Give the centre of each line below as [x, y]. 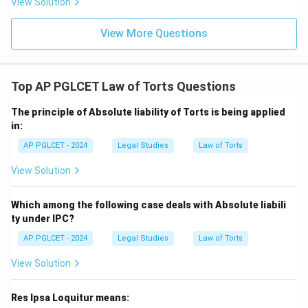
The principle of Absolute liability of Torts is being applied [148, 112]
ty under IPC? [43, 219]
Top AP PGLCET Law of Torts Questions [123, 86]
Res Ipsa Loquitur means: [70, 298]
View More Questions [154, 33]
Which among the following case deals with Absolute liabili [148, 205]
